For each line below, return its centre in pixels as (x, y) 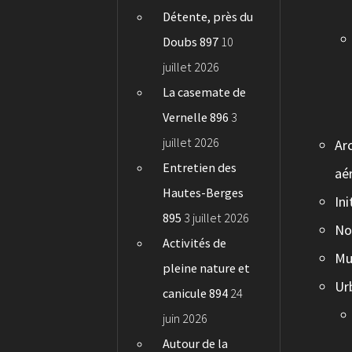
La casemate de (205, 92)
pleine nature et (207, 268)
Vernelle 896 (196, 117)
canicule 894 (196, 293)
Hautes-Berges (203, 193)
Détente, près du (208, 17)
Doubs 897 (191, 42)
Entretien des (200, 168)
